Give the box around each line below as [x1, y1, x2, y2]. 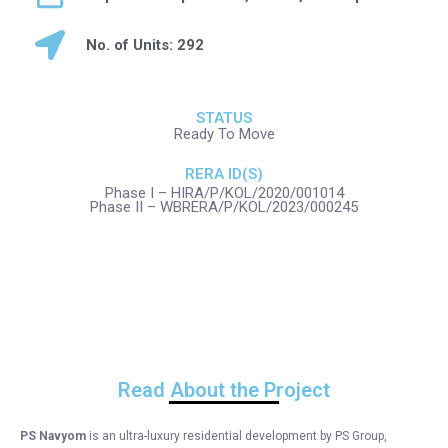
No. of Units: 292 [85, 36, 204, 54]
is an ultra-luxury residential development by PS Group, [86, 429, 387, 443]
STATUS [196, 109, 252, 127]
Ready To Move [173, 125, 275, 143]
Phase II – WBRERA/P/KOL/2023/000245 [90, 198, 358, 216]
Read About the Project [118, 378, 330, 402]
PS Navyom [20, 429, 86, 443]
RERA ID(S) [185, 165, 263, 183]
